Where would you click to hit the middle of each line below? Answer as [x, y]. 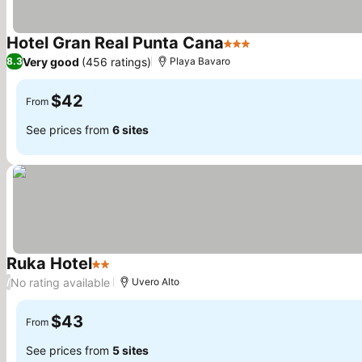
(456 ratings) [116, 61]
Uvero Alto [156, 282]
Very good [51, 61]
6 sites [130, 129]
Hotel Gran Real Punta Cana [115, 43]
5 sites [130, 350]
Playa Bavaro [200, 61]
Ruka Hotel [49, 263]
